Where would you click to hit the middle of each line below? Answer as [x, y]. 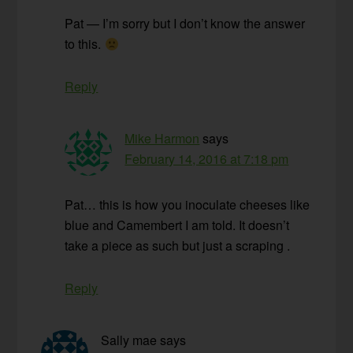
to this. [85, 43]
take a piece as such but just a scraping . [178, 245]
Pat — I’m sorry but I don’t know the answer [185, 23]
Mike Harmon [162, 138]
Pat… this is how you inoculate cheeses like [188, 204]
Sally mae [129, 340]
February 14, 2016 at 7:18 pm [207, 158]
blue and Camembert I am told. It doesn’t [177, 225]
